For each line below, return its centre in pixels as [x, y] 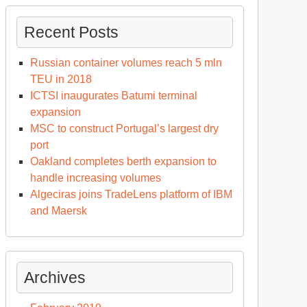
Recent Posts [71, 32]
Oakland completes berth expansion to [123, 161]
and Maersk [59, 211]
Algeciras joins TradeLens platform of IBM [131, 194]
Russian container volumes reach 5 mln [126, 63]
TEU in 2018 [61, 79]
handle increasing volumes [96, 178]
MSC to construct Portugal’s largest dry [124, 128]
